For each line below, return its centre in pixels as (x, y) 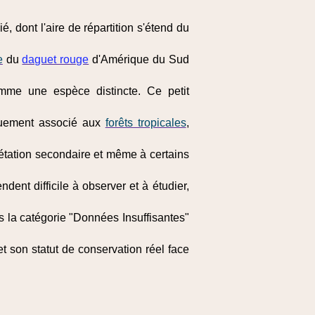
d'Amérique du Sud (139, 59)
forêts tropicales (146, 123)
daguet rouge (56, 59)
